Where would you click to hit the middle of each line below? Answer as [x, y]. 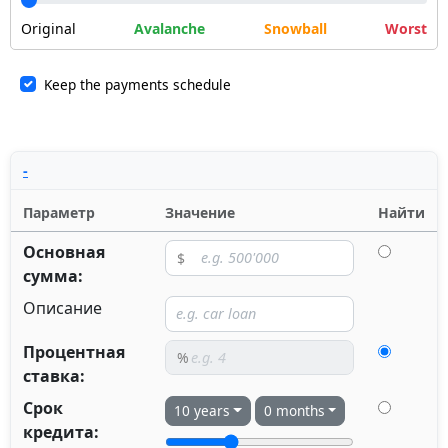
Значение [199, 212]
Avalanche [170, 28]
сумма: [53, 275]
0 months [294, 410]
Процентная [74, 351]
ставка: [54, 375]
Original [48, 28]
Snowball [295, 28]
